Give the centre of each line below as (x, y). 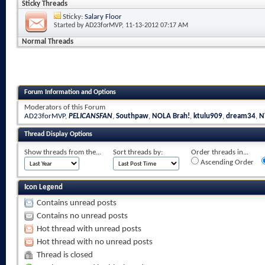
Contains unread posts (77, 203)
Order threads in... (220, 152)
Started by (70, 25)
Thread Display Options (58, 134)
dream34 (241, 116)
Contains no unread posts (82, 216)
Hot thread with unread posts (89, 229)
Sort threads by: (138, 152)
